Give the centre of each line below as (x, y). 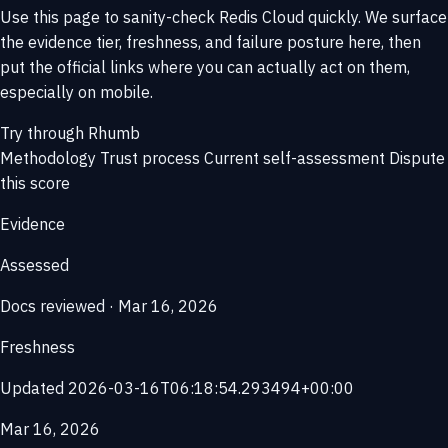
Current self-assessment (294, 158)
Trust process (150, 158)
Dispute (417, 158)
